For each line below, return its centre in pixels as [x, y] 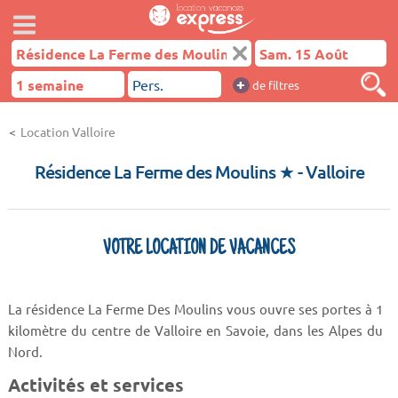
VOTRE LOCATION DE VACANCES [199, 250]
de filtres [274, 85]
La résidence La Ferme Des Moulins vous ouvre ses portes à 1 [195, 309]
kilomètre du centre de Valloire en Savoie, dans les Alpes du [195, 330]
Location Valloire [68, 131]
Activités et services [96, 384]
